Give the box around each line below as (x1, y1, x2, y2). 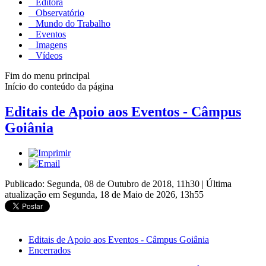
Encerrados (28, 245, 71, 255)
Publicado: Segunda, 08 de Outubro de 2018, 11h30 (5, 178, 202, 189)
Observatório (33, 7, 84, 18)
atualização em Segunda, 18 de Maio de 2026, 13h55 (5, 189, 204, 199)
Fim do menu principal (5, 70, 90, 81)
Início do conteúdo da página (5, 81, 113, 91)
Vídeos (33, 50, 62, 61)
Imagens (33, 39, 67, 50)
